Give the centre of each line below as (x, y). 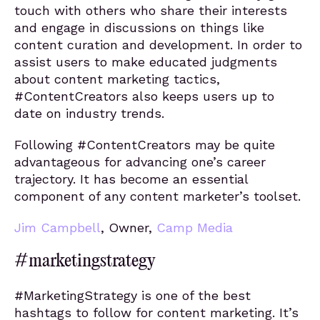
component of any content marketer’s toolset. (157, 196)
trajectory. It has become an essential (131, 179)
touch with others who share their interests (151, 10)
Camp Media (195, 227)
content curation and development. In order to (158, 45)
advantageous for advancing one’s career (140, 162)
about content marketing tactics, (117, 79)
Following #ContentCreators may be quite (145, 145)
